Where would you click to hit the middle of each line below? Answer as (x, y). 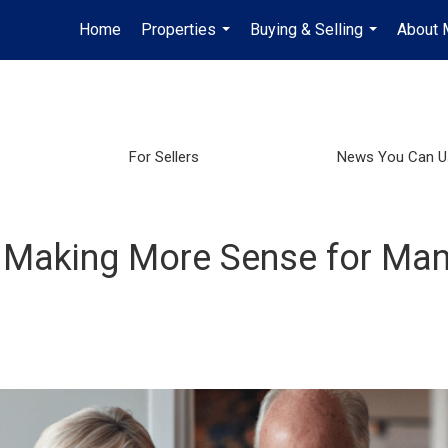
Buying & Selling (306, 29)
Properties (178, 29)
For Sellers (164, 156)
